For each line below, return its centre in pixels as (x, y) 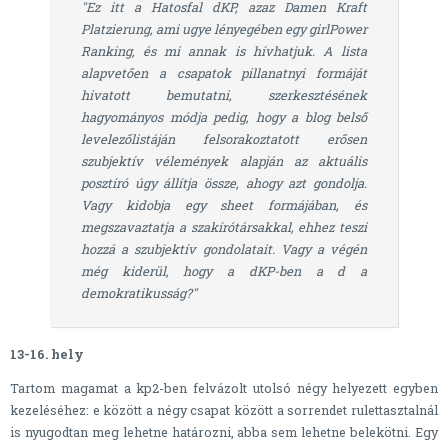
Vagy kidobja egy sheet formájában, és (224, 204)
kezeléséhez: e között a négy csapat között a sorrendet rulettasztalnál (224, 410)
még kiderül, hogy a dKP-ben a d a (224, 270)
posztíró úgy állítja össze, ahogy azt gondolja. (224, 182)
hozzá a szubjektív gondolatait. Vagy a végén (224, 248)
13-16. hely (47, 353)
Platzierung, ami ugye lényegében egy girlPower (224, 28)
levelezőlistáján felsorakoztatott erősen (224, 138)
